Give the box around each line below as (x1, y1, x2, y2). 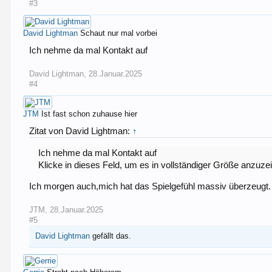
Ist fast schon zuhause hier (41, 109, 138, 119)
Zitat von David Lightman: (29, 126, 133, 137)
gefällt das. (90, 231, 132, 240)
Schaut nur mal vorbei (80, 29, 158, 38)
